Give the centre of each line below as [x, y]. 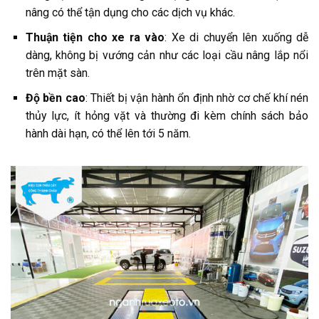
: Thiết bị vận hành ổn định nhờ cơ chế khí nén [197, 98]
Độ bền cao [55, 98]
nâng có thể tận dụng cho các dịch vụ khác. [130, 13]
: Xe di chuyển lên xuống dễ [237, 37]
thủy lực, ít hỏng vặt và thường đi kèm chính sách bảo [167, 115]
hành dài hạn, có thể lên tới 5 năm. [108, 133]
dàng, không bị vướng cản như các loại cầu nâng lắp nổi [167, 55]
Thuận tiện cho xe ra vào [95, 37]
